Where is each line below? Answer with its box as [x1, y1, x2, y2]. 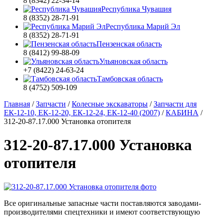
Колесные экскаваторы [72, 100, 148, 108]
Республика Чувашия [101, 5, 171, 13]
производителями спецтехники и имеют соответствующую [4, 207, 200, 216]
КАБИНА [166, 108, 199, 117]
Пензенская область [96, 40, 162, 48]
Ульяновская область [99, 57, 168, 65]
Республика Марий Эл [106, 22, 180, 31]
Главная [4, 100, 30, 108]
